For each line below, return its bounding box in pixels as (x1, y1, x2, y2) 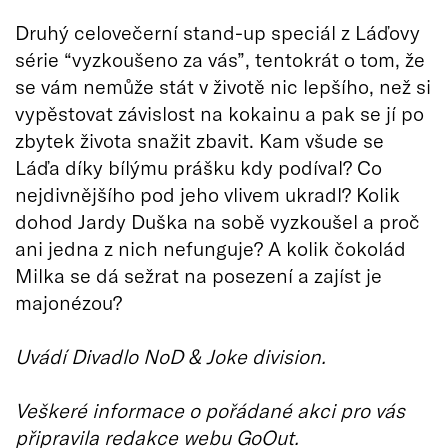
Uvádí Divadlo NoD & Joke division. (15, 343, 326, 368)
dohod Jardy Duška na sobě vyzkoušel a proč (15, 208, 420, 233)
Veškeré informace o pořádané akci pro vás (15, 397, 405, 422)
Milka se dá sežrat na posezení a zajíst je (15, 262, 382, 287)
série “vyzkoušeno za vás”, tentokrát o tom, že (15, 46, 425, 71)
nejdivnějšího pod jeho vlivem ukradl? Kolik (15, 181, 400, 206)
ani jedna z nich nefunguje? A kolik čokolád (15, 235, 406, 260)
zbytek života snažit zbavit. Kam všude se (15, 127, 384, 152)
